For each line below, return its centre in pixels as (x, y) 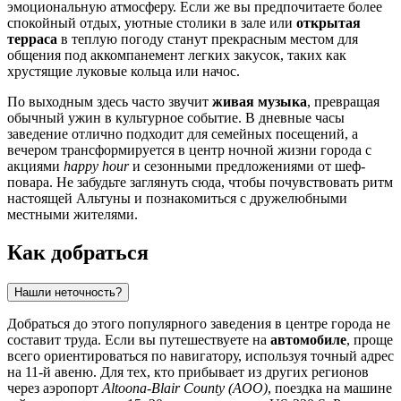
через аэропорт (55, 388)
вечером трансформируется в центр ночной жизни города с (189, 149)
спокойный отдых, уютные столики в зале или (152, 22)
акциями (35, 166)
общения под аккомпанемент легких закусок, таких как (177, 55)
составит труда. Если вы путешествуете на (139, 339)
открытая (328, 22)
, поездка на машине (330, 388)
